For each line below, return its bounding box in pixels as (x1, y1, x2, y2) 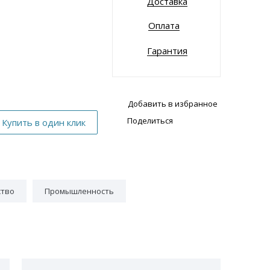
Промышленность (45, 186, 114, 197)
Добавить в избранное (128, 98, 218, 110)
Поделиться (127, 115, 173, 126)
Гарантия (147, 44, 187, 57)
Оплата (148, 19, 180, 32)
